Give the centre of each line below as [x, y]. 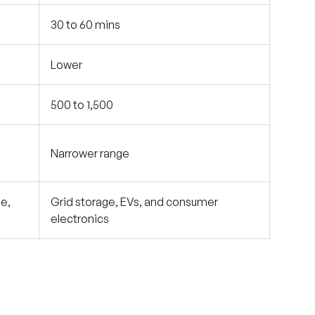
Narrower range [90, 153]
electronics [80, 218]
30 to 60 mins [85, 24]
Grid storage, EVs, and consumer [134, 201]
